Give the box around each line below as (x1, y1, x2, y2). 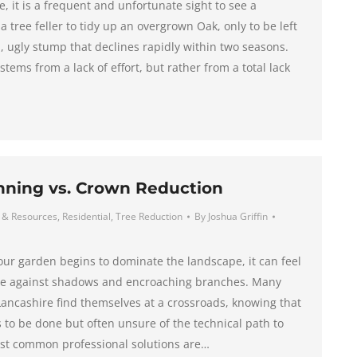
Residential (61, 210, 111, 223)
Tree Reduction (115, 210, 182, 223)
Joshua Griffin (207, 210, 268, 223)
